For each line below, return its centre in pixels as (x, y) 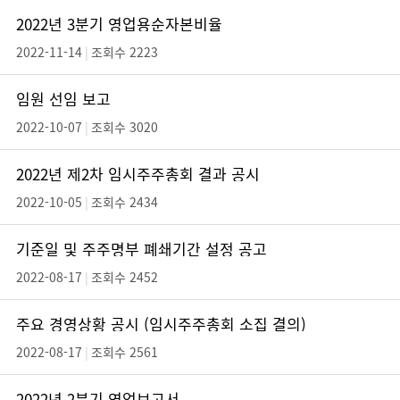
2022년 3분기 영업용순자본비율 (119, 24)
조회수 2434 (125, 202)
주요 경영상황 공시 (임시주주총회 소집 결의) (161, 324)
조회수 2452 (125, 277)
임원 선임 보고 (63, 99)
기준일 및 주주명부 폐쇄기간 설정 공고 (142, 249)
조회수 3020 (125, 127)
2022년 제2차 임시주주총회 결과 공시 (138, 174)
